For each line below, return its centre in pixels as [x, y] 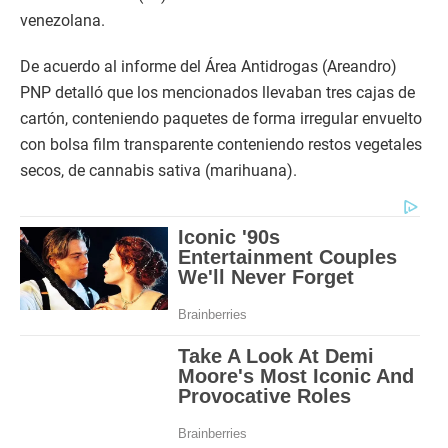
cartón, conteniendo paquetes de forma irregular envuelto [221, 119]
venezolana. [62, 21]
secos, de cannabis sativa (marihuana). [158, 171]
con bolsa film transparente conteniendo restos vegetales [221, 145]
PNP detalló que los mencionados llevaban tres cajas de [217, 93]
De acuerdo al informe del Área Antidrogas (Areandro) [208, 67]
